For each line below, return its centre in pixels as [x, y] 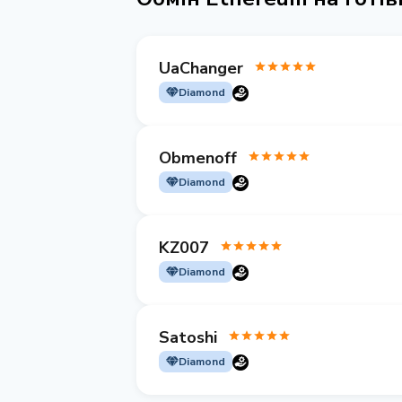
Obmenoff [198, 157]
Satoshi [188, 337]
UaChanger [201, 68]
